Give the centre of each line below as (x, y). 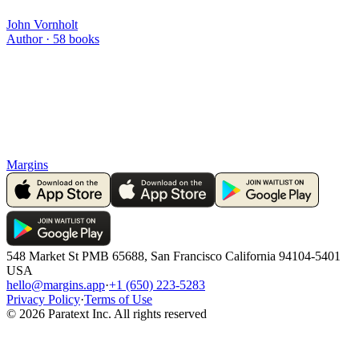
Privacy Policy (43, 299)
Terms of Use (118, 299)
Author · (30, 38)
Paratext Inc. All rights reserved (126, 313)
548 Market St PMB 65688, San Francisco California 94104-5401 (173, 256)
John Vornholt (42, 24)
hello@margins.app (56, 284)
